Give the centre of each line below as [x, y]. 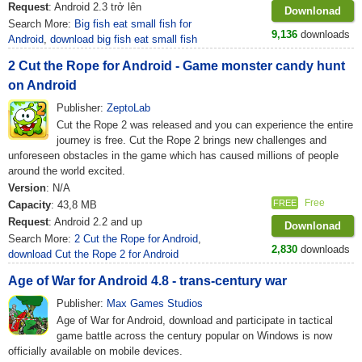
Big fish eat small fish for [133, 24]
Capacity [29, 205]
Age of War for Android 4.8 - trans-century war [147, 281]
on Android [42, 85]
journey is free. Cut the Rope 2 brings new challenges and [192, 140]
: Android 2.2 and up [95, 222]
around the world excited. [67, 171]
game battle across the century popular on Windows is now [194, 336]
